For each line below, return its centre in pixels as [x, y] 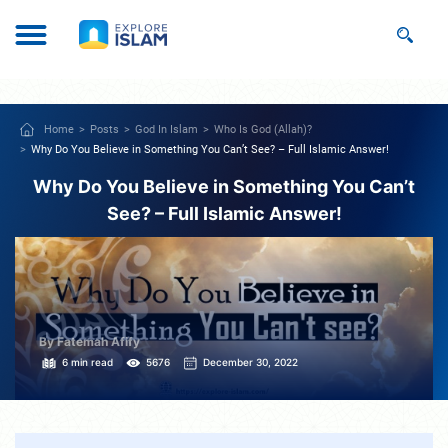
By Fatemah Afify [89, 342]
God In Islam [166, 129]
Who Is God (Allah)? [263, 129]
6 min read [87, 362]
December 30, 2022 [250, 362]
